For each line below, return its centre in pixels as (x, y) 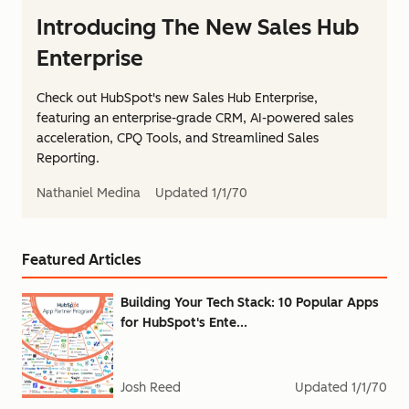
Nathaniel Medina (89, 193)
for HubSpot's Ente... (184, 323)
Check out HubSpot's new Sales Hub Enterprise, (177, 98)
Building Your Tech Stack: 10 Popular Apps (250, 303)
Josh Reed (151, 388)
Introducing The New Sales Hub (198, 27)
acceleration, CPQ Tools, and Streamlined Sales (178, 138)
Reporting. (68, 158)
